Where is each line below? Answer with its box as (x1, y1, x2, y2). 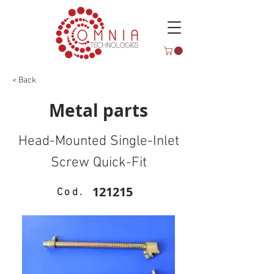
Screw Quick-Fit (50, 154, 147, 171)
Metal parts (49, 98, 148, 122)
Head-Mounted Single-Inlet (18, 132, 179, 150)
